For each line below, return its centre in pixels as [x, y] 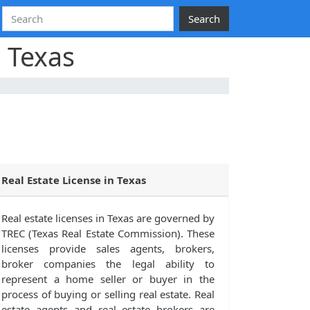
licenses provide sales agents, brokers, [108, 249]
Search [204, 19]
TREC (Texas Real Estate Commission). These [108, 234]
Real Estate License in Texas [74, 180]
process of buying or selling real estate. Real [108, 294]
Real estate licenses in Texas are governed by [108, 218]
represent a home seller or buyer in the [108, 279]
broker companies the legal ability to [108, 264]
